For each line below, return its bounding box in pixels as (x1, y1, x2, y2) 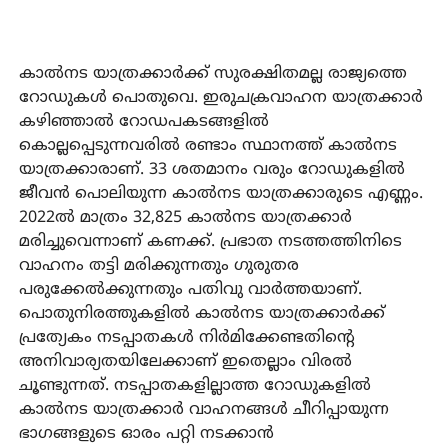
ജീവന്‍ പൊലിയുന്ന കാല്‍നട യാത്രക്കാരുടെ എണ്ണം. (18, 184, 423, 205)
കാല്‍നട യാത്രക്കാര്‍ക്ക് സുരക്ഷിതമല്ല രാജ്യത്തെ (18, 64, 407, 85)
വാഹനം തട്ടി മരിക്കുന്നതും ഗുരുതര (18, 256, 299, 277)
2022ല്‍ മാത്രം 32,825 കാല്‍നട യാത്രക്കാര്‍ (18, 208, 352, 229)
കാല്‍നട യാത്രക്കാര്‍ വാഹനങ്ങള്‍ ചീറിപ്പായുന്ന (18, 400, 389, 421)
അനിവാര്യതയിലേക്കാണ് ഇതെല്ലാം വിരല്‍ (18, 352, 352, 373)
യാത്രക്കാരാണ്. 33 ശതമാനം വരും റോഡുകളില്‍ (18, 160, 405, 181)
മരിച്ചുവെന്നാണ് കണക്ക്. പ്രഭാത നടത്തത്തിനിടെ (18, 232, 402, 253)
